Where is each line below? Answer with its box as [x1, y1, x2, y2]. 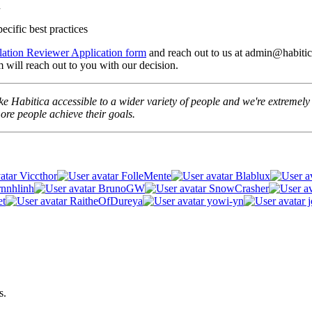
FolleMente [118, 169, 171, 182]
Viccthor [17, 169, 57, 182]
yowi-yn [204, 194, 244, 207]
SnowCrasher [206, 182, 269, 194]
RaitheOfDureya [67, 194, 143, 207]
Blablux [233, 169, 270, 182]
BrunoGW [95, 182, 145, 194]
